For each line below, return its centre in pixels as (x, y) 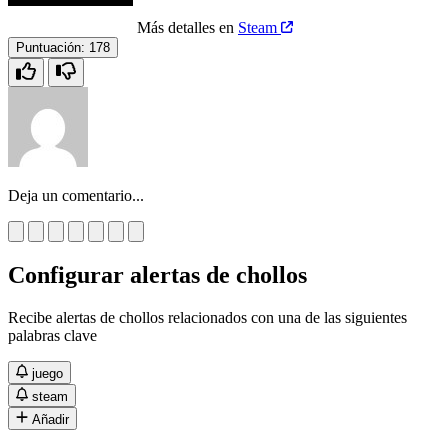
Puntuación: (50, 47)
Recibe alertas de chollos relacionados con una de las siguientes (207, 317)
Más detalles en (187, 27)
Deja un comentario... (76, 195)
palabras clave (52, 335)
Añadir (51, 419)
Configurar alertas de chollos (157, 274)
